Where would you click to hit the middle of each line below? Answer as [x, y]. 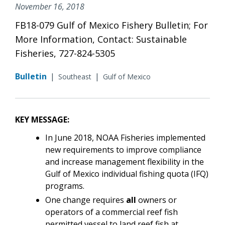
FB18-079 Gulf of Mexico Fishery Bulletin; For [111, 25]
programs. [66, 186]
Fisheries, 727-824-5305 [65, 53]
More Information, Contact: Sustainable [101, 39]
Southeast [75, 76]
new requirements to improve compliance [123, 149]
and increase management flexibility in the [125, 161]
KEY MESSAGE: [42, 119]
